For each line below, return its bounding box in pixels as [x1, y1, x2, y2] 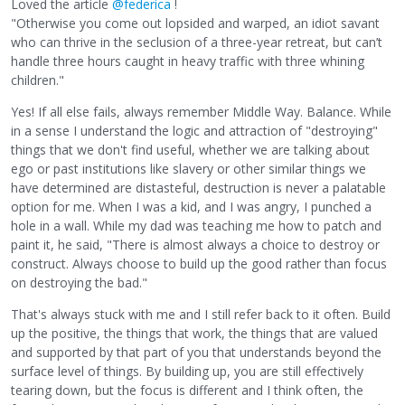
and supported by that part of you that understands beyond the [11, 343, 381, 361]
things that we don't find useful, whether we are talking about [11, 140, 370, 158]
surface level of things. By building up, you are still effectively [11, 362, 363, 380]
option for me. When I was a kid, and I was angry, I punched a [11, 197, 372, 215]
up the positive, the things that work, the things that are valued [11, 324, 378, 342]
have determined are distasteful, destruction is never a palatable [11, 178, 386, 196]
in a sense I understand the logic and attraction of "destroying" [11, 121, 378, 139]
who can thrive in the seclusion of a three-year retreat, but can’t [11, 33, 382, 51]
